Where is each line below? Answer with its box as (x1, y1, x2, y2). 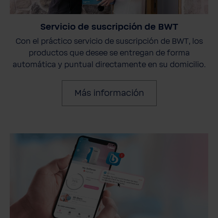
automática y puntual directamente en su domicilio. (12, 60, 206, 69)
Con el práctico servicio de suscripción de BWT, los (15, 36, 203, 46)
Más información (74, 88, 144, 98)
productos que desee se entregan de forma (28, 48, 190, 57)
